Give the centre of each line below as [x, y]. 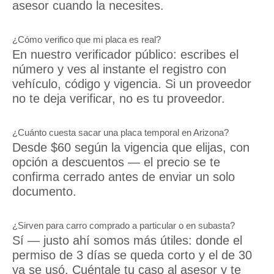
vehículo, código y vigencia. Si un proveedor [132, 83]
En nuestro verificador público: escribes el [125, 54]
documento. [44, 191]
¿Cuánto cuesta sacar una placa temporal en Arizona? [120, 132]
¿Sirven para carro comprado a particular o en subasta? [124, 225]
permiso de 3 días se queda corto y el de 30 [132, 255]
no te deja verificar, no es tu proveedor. [119, 98]
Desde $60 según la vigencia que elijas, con [131, 147]
